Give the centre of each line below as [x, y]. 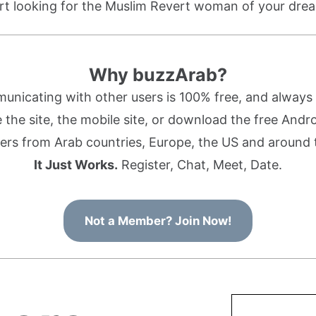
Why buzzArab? [158, 75]
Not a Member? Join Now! [158, 221]
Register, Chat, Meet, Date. [200, 165]
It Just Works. [76, 165]
